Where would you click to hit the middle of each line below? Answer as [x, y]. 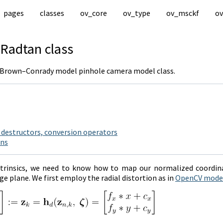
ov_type [136, 13]
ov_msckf [182, 13]
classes [52, 13]
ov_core [93, 13]
